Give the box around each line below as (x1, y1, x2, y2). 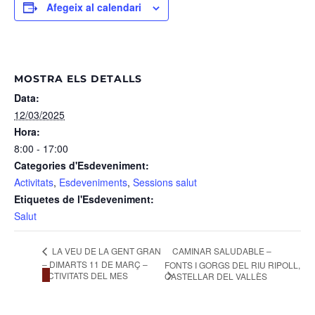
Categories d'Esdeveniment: (14, 158, 149, 172)
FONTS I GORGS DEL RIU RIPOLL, (165, 259, 301, 271)
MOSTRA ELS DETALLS (14, 72, 142, 85)
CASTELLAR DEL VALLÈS (165, 270, 268, 282)
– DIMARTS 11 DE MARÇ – (42, 257, 148, 270)
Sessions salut (133, 175, 197, 189)
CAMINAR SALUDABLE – (172, 245, 272, 257)
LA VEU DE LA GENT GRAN (50, 245, 161, 257)
